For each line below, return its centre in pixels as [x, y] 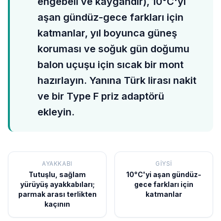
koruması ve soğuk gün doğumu [113, 49]
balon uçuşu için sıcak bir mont [110, 65]
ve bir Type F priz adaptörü [101, 96]
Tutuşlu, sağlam [57, 174]
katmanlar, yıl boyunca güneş [107, 33]
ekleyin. [56, 112]
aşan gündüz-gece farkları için [110, 17]
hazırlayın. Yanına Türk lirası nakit [117, 80]
